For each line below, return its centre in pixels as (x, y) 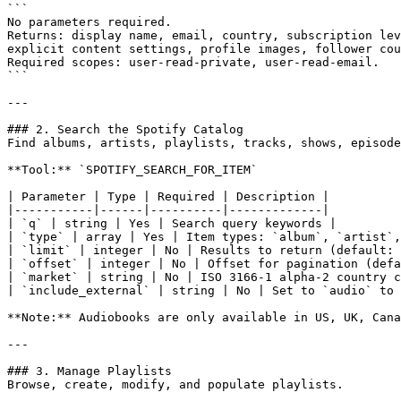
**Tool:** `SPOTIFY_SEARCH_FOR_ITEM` (132, 169)
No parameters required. (90, 21)
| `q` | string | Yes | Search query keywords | (172, 223)
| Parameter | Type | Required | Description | (168, 196)
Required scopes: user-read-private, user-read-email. (193, 62)
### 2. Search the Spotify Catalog (125, 129)
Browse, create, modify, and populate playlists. (175, 384)
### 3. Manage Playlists (90, 371)
